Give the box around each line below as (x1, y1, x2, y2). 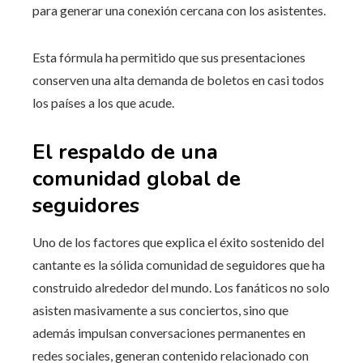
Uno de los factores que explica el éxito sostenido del (32, 233, 324, 250)
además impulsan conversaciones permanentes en (32, 324, 305, 340)
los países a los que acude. (32, 94, 174, 110)
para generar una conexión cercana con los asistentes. (32, 2, 326, 18)
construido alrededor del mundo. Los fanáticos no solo (32, 279, 330, 295)
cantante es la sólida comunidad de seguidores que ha (32, 256, 325, 272)
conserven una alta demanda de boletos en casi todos (32, 71, 324, 88)
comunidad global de (32, 164, 241, 193)
